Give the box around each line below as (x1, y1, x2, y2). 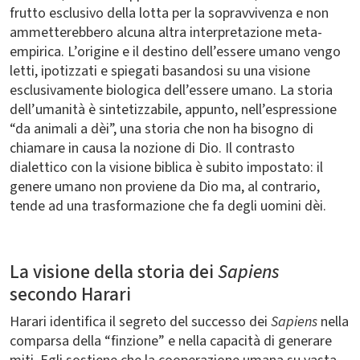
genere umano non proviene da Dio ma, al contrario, (10, 177, 320, 197)
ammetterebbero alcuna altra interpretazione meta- (10, 22, 322, 43)
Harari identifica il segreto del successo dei (10, 312, 271, 332)
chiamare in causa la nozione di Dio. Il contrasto (10, 138, 295, 158)
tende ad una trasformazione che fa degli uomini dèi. (10, 196, 326, 216)
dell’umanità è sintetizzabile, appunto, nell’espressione (10, 100, 337, 120)
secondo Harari (10, 281, 131, 308)
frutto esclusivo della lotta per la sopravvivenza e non (10, 3, 329, 23)
